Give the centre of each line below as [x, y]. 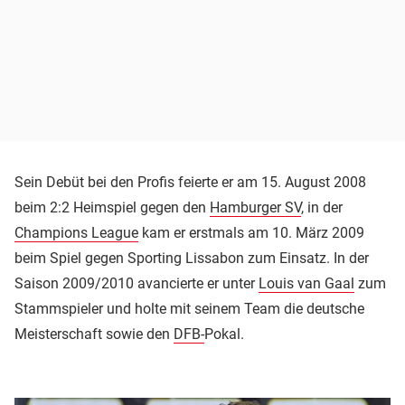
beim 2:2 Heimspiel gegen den [112, 207]
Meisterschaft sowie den [94, 334]
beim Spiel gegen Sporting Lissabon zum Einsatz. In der [192, 258]
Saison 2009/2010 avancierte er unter [137, 283]
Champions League [76, 232]
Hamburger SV [255, 207]
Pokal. [226, 334]
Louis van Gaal [306, 283]
